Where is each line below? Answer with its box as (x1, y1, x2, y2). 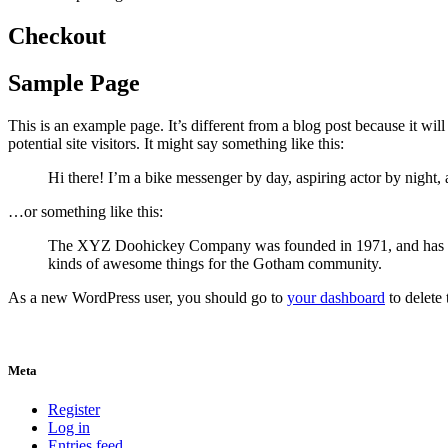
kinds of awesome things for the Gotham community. (48, 254, 382, 272)
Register (48, 400, 100, 418)
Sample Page (8, 69, 140, 96)
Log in (48, 418, 90, 436)
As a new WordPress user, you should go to (8, 288, 287, 306)
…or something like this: (8, 202, 163, 220)
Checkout (8, 22, 106, 49)
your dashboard (287, 288, 385, 306)
